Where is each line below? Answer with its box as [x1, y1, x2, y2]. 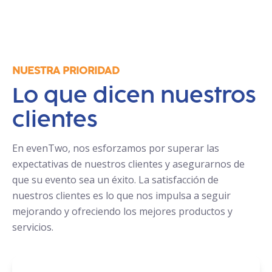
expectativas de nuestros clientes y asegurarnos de [12, 157, 245, 171]
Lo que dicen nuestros [12, 87, 256, 107]
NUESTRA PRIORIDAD [12, 66, 120, 76]
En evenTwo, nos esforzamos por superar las [12, 141, 219, 155]
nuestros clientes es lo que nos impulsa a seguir [12, 189, 231, 203]
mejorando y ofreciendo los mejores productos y [12, 205, 233, 219]
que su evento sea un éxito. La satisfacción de [12, 173, 219, 187]
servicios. [12, 220, 53, 234]
